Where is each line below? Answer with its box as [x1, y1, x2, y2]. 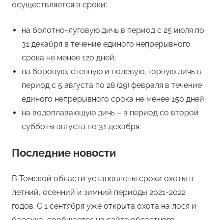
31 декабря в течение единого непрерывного [22, 39, 191, 49]
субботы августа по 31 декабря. [22, 122, 141, 132]
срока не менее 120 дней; [22, 53, 116, 63]
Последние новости [12, 146, 116, 160]
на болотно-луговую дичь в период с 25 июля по [22, 26, 204, 35]
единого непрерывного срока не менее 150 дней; [22, 94, 206, 104]
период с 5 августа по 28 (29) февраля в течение [22, 81, 202, 90]
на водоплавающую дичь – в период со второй [22, 108, 199, 118]
